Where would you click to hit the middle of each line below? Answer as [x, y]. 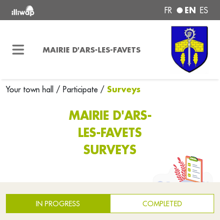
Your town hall [31, 89]
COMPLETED [162, 204]
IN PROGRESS [58, 204]
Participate [80, 89]
